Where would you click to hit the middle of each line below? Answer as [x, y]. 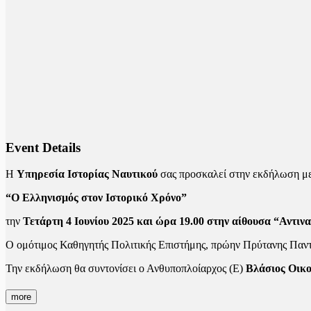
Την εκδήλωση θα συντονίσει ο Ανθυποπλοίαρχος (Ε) [126, 269]
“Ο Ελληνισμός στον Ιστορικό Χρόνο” [96, 198]
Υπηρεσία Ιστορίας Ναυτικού [87, 174]
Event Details [43, 147]
